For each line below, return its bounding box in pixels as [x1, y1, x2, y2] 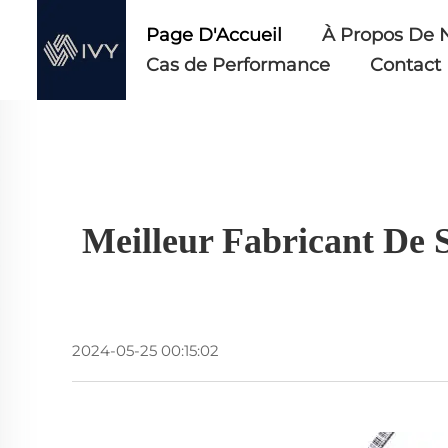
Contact [370, 54, 442, 76]
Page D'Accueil [146, 24, 283, 46]
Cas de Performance [146, 54, 331, 76]
